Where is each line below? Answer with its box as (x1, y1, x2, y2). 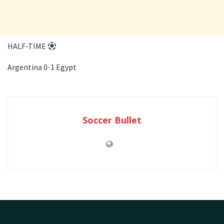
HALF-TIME (7, 41, 47, 51)
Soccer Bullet (82, 114, 141, 126)
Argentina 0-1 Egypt (7, 62, 76, 72)
